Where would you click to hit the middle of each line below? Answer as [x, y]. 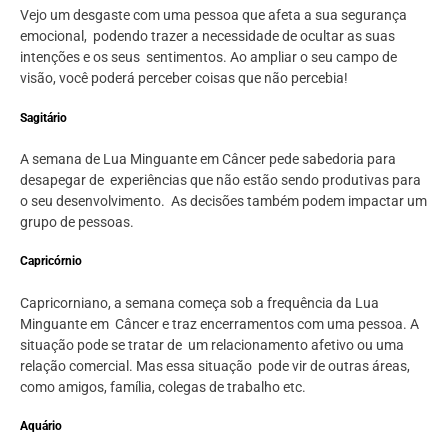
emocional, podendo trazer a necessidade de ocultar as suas [207, 36]
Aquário [41, 425]
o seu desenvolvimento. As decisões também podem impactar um [223, 201]
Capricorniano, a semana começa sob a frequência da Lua [199, 302]
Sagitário [43, 117]
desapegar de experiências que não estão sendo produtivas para [220, 180]
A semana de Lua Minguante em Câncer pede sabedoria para [208, 159]
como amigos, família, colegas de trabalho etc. [163, 386]
